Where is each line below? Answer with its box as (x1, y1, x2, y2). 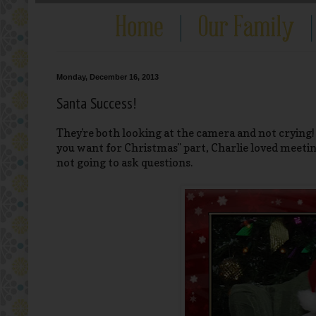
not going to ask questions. (56, 156, 193, 170)
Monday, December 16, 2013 (56, 73, 159, 81)
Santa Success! (56, 92, 136, 113)
